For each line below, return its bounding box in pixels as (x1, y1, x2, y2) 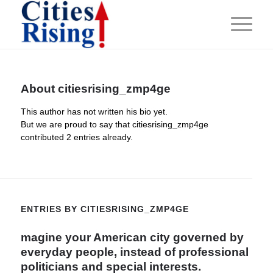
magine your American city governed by (20, 230, 244, 244)
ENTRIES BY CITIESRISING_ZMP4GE (20, 204, 189, 214)
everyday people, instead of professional (20, 245, 249, 258)
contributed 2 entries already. (20, 132, 133, 142)
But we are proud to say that (20, 119, 132, 129)
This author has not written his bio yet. (20, 106, 168, 116)
